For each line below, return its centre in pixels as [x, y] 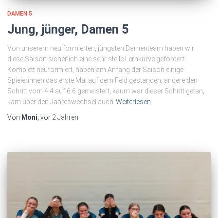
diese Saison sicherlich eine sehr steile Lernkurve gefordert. [97, 59]
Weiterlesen [133, 101]
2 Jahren [65, 117]
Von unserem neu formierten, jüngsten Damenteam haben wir [101, 48]
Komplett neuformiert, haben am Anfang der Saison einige [95, 69]
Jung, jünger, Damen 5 [68, 29]
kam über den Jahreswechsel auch [60, 101]
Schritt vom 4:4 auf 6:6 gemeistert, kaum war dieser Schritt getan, [106, 91]
